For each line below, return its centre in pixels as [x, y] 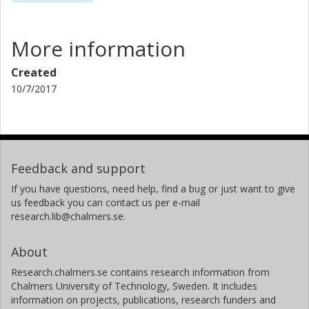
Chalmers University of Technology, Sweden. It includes [134, 286]
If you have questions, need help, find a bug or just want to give [153, 188]
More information [98, 48]
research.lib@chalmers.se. [68, 216]
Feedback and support [78, 168]
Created [34, 72]
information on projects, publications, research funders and [143, 299]
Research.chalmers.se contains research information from [140, 272]
